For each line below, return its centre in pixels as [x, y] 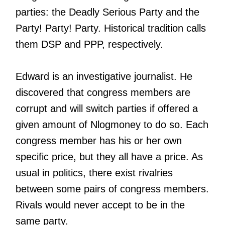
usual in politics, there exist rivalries [94, 173]
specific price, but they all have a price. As [109, 156]
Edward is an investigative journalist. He [104, 76]
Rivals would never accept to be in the [100, 205]
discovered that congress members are [103, 92]
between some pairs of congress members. [112, 189]
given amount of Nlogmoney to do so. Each [112, 124]
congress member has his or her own [99, 140]
